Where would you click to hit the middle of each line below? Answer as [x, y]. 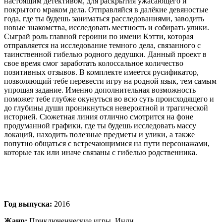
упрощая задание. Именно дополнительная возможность [100, 90]
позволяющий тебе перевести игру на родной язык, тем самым [110, 81]
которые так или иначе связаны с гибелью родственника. [101, 152]
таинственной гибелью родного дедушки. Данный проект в [105, 54]
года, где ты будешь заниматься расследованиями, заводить [104, 18]
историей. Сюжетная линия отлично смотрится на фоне [99, 116]
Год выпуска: [28, 204]
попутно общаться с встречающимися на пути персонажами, [107, 143]
